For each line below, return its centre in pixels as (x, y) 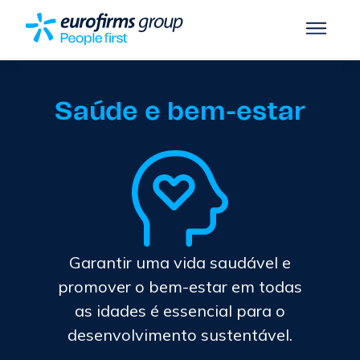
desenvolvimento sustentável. (180, 335)
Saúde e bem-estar (180, 112)
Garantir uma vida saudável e (180, 262)
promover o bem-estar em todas (180, 286)
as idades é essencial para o (180, 311)
